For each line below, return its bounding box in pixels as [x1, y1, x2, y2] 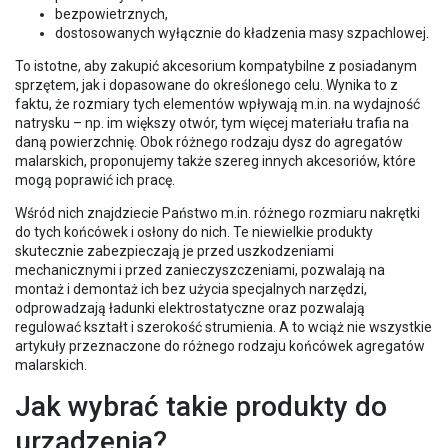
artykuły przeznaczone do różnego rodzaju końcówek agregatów [15, 337, 425, 354]
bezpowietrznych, [55, 5, 168, 22]
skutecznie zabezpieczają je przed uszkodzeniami [15, 242, 334, 259]
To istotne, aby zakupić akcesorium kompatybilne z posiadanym [15, 57, 417, 74]
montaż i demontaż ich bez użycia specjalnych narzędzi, [15, 280, 367, 297]
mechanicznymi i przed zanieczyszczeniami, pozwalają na [15, 261, 385, 278]
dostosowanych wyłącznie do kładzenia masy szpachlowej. [55, 24, 429, 41]
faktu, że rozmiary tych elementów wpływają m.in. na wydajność [15, 95, 420, 112]
